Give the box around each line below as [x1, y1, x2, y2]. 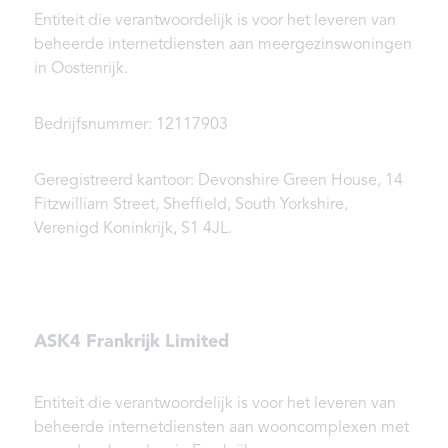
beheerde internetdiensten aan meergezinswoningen [34, 37, 412, 54]
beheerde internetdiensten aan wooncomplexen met [34, 420, 409, 437]
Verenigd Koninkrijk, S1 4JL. [34, 221, 232, 238]
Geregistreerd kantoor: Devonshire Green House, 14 [34, 173, 403, 190]
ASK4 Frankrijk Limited [34, 333, 229, 352]
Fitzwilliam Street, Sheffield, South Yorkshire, [34, 197, 348, 214]
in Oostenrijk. [34, 61, 128, 78]
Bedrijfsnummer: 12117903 [34, 117, 228, 134]
